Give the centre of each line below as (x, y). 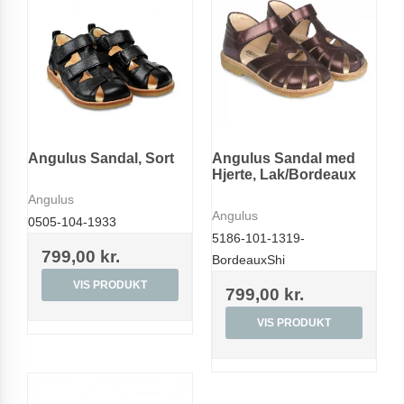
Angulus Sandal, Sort (101, 158)
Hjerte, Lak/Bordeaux (284, 174)
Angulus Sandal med (284, 158)
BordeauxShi (248, 259)
